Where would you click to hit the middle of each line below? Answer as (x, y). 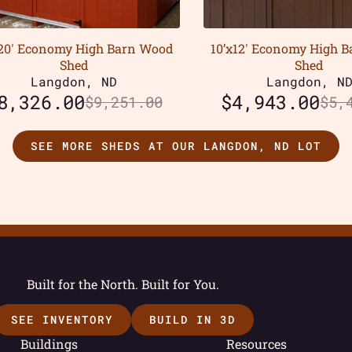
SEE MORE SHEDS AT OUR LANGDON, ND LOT (176, 146)
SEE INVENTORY (62, 320)
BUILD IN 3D (192, 320)
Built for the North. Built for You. (123, 284)
